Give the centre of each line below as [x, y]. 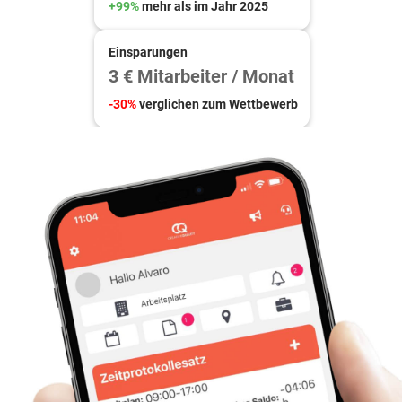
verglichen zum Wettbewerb [218, 105]
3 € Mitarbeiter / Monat [201, 77]
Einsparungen [148, 52]
